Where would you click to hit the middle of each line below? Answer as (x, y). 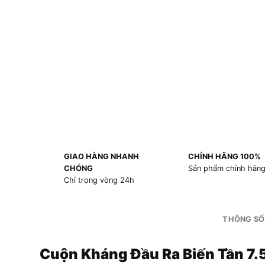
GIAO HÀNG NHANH (101, 157)
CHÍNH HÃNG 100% (224, 157)
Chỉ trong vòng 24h (99, 180)
